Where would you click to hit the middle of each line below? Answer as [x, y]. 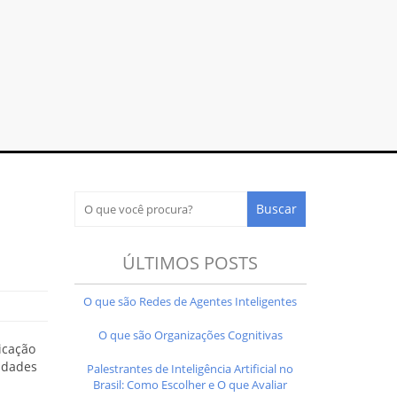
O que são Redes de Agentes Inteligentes [191, 301]
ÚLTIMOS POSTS [191, 262]
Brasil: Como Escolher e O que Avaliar [191, 384]
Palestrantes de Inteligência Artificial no [191, 368]
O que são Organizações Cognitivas [190, 335]
